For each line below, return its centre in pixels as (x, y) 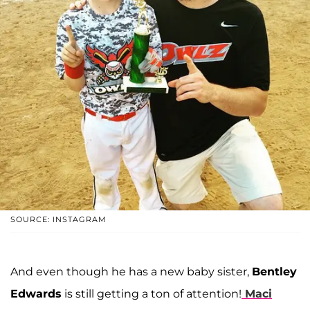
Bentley (274, 271)
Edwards (36, 293)
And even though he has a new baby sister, (131, 271)
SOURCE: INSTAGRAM (58, 219)
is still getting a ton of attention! (152, 293)
